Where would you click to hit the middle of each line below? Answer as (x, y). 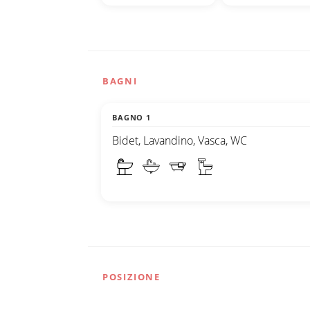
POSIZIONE (131, 276)
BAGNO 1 (132, 117)
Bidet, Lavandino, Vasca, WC (180, 140)
